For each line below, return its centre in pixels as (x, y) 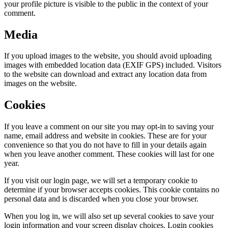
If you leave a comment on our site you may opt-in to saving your (109, 127)
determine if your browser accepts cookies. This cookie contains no (112, 190)
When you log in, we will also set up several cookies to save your (109, 216)
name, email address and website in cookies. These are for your (105, 136)
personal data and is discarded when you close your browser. (101, 199)
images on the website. (40, 83)
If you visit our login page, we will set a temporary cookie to (101, 181)
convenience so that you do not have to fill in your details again (105, 145)
